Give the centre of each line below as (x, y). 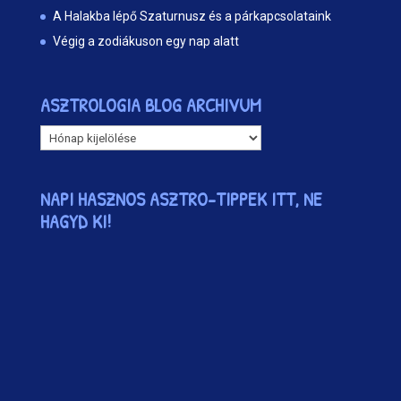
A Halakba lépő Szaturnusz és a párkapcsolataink (192, 17)
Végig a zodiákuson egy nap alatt (145, 42)
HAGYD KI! (75, 221)
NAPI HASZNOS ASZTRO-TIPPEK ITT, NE (181, 199)
